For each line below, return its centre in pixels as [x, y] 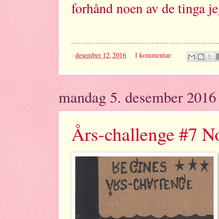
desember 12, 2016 [101, 55]
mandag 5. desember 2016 [137, 97]
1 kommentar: [154, 55]
